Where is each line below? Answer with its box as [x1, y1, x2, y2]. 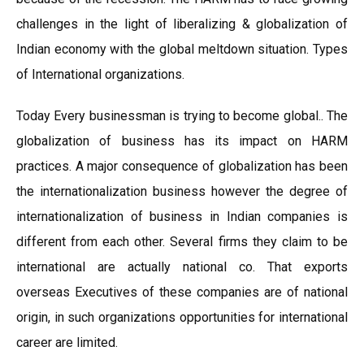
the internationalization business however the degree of [16, 184, 348, 199]
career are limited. [16, 335, 118, 350]
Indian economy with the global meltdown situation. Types [16, 41, 348, 57]
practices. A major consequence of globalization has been [16, 158, 348, 174]
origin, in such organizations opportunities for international [16, 310, 348, 325]
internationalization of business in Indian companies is [16, 209, 348, 224]
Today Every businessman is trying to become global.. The [16, 108, 348, 123]
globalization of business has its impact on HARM [16, 133, 348, 149]
